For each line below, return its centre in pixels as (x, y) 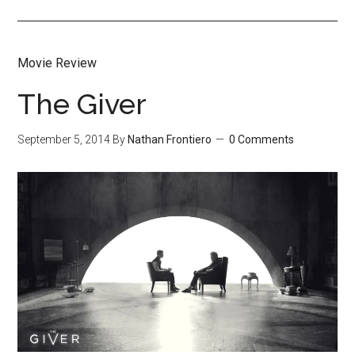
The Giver (82, 104)
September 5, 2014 (64, 139)
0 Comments (262, 139)
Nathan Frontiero (170, 139)
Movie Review (57, 63)
